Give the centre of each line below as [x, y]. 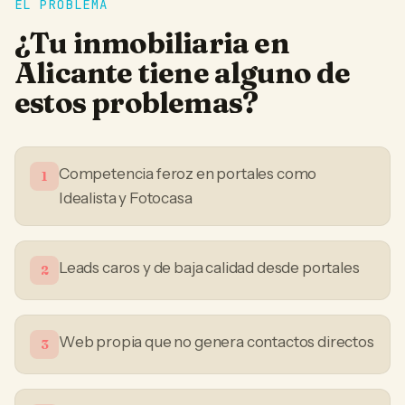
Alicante [74, 73]
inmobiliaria [161, 43]
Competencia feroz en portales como [188, 174]
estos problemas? [137, 103]
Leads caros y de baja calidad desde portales [209, 268]
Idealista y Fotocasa [126, 198]
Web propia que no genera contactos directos [217, 342]
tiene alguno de [241, 73]
